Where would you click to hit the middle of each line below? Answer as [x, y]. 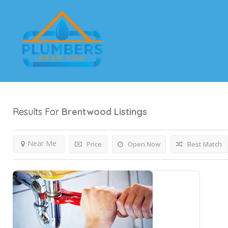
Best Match [204, 144]
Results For [37, 112]
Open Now [143, 144]
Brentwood [87, 112]
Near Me [42, 144]
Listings [131, 112]
